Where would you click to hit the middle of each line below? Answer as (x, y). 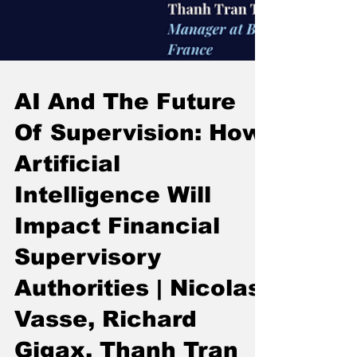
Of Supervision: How (139, 300)
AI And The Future (125, 269)
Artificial (67, 331)
